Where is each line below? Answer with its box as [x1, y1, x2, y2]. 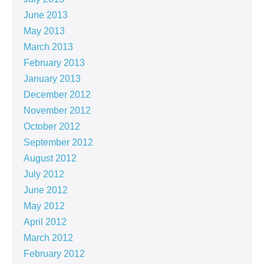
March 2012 [24, 233, 73, 243]
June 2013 [24, 10, 68, 21]
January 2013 [24, 74, 81, 84]
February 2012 [24, 249, 85, 259]
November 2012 [24, 105, 91, 116]
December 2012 [24, 90, 91, 100]
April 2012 [24, 217, 67, 227]
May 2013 [24, 26, 65, 37]
